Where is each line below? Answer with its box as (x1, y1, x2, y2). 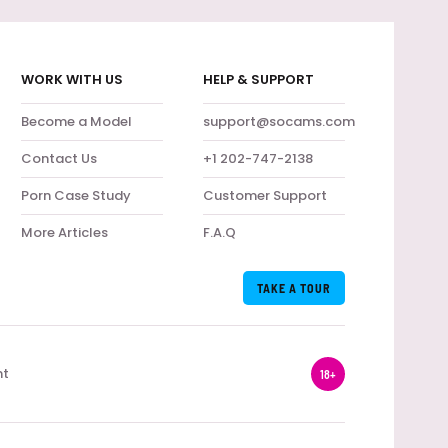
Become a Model (20, 112, 132, 131)
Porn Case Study (20, 186, 131, 205)
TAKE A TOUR (256, 281, 331, 295)
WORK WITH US (20, 70, 123, 89)
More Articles (20, 223, 108, 242)
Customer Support (202, 186, 327, 205)
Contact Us (20, 149, 97, 168)
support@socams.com (202, 112, 355, 131)
